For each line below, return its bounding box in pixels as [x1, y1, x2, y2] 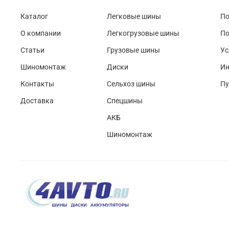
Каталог [20, 12, 48, 21]
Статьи [20, 45, 44, 55]
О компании [20, 29, 61, 38]
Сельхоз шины [107, 79, 155, 88]
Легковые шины [107, 12, 161, 21]
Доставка [20, 96, 54, 105]
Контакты [20, 79, 54, 88]
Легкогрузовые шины [107, 29, 179, 38]
